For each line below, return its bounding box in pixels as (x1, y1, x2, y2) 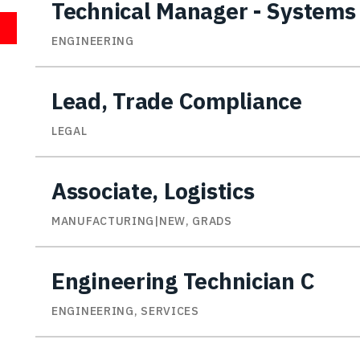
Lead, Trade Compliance (51, 86, 302, 117)
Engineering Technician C (51, 266, 315, 297)
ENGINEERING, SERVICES (51, 304, 199, 319)
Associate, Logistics (51, 176, 255, 207)
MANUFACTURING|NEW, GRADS (51, 214, 232, 229)
